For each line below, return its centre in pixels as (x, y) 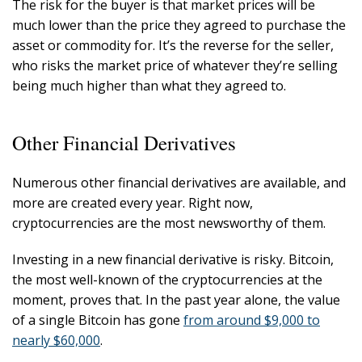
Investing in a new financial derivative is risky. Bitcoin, (173, 260)
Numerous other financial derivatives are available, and (179, 183)
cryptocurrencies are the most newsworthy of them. (170, 223)
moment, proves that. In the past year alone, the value (176, 300)
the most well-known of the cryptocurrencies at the (167, 280)
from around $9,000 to (252, 320)
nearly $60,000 (56, 341)
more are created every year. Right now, (133, 203)
